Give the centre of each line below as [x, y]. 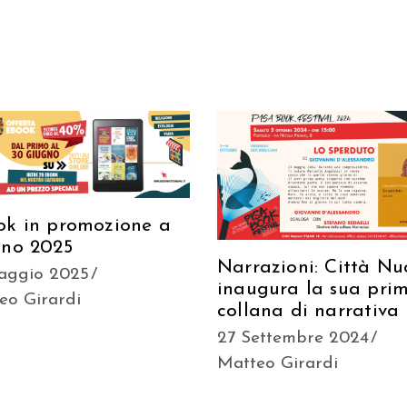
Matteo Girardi [277, 364]
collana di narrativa [308, 312]
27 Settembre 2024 [293, 339]
